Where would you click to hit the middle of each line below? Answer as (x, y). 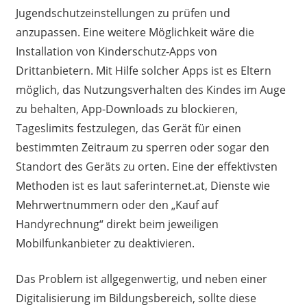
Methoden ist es (57, 186)
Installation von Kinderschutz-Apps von (116, 52)
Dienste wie (240, 186)
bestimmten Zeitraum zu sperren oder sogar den (142, 148)
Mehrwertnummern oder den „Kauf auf (116, 205)
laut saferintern (140, 186)
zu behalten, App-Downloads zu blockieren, (126, 109)
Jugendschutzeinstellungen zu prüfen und (123, 13)
